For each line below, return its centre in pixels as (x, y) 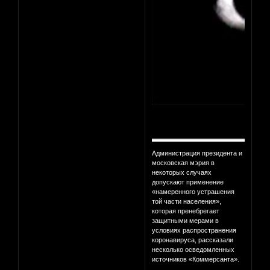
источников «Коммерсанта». (196, 259)
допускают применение (188, 182)
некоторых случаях (182, 173)
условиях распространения (194, 231)
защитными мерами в (186, 221)
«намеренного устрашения (193, 192)
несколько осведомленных (193, 250)
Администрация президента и (197, 153)
